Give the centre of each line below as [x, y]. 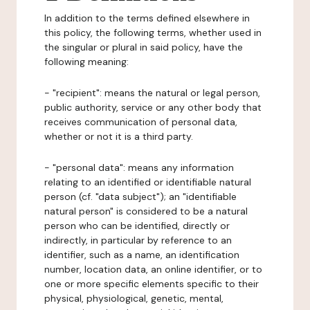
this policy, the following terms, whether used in [153, 33]
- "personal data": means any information [139, 167]
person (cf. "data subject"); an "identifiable [140, 197]
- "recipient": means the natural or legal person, [152, 93]
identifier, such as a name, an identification [142, 255]
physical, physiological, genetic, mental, [134, 298]
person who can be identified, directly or [137, 226]
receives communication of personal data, [141, 122]
